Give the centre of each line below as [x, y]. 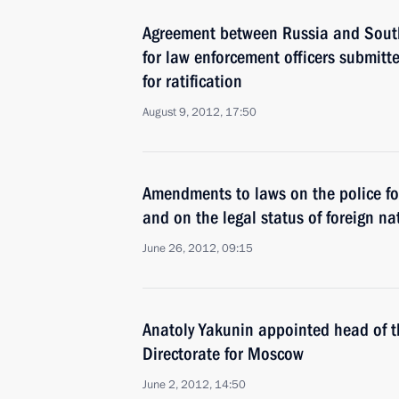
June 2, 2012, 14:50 [194, 385]
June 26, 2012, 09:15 [198, 248]
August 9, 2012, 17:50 [199, 112]
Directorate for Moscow [223, 354]
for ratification [192, 81]
